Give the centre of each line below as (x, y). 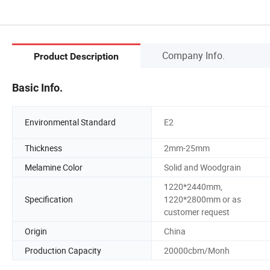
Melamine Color (54, 167)
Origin (36, 231)
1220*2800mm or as (202, 199)
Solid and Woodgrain (202, 167)
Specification (49, 199)
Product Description (76, 57)
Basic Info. (37, 87)
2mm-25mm (187, 148)
